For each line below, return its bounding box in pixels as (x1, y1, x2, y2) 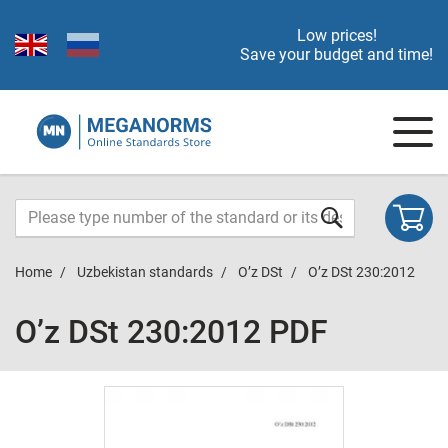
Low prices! (296, 26, 377, 45)
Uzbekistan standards (77, 264, 213, 280)
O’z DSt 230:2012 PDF (15, 313, 328, 351)
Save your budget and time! (240, 45, 433, 64)
